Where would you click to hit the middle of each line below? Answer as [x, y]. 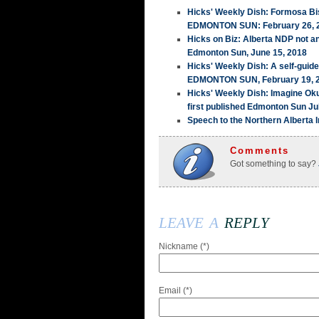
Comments [260, 151]
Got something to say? [273, 164]
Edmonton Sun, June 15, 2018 [247, 53]
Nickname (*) [184, 247]
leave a [192, 221]
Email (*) [176, 291]
